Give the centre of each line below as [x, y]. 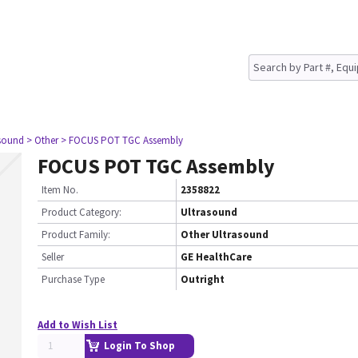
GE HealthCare [216, 257]
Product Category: [82, 212]
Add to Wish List [78, 325]
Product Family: [76, 235]
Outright [203, 279]
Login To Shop [139, 346]
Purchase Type [73, 279]
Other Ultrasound [225, 235]
